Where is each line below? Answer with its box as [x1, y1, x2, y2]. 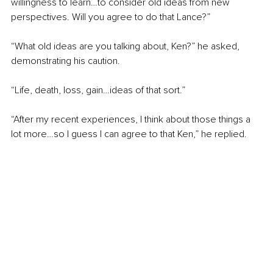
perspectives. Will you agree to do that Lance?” [11, 11, 210, 24]
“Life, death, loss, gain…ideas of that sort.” [11, 84, 185, 97]
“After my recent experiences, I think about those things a [11, 113, 253, 126]
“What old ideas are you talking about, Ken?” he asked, [11, 40, 242, 53]
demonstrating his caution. [11, 55, 120, 68]
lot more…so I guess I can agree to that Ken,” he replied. [11, 128, 247, 141]
